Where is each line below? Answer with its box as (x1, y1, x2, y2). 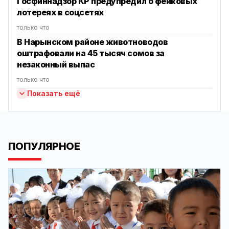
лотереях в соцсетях (17, 7, 104, 17)
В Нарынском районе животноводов (17, 36, 168, 47)
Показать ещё (27, 88, 80, 98)
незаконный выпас (17, 59, 95, 70)
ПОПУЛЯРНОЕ (8, 140, 80, 152)
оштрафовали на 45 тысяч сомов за (17, 48, 165, 58)
